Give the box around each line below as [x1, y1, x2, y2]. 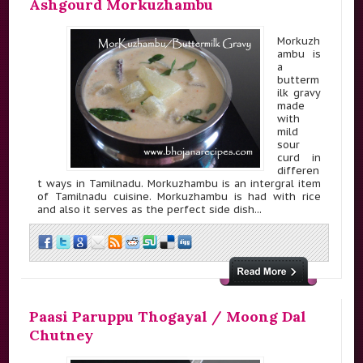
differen [277, 164, 320, 177]
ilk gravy [277, 86, 321, 100]
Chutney [29, 325, 94, 344]
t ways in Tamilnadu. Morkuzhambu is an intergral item [37, 177, 321, 190]
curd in [277, 151, 321, 164]
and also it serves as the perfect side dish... [37, 203, 263, 216]
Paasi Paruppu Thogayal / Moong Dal [29, 306, 307, 326]
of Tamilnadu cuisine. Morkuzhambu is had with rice [37, 190, 321, 203]
